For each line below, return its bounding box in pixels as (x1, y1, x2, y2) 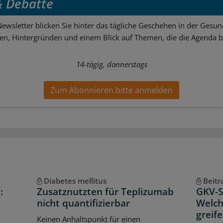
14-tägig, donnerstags (76, 59, 147, 69)
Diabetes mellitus (43, 176, 107, 186)
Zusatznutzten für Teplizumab (36, 185, 174, 199)
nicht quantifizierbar (36, 197, 130, 210)
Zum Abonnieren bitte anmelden (50, 85, 173, 96)
